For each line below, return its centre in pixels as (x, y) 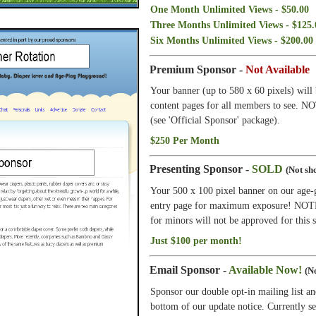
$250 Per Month (185, 140)
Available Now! (265, 269)
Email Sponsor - (189, 269)
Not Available (278, 69)
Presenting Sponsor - (201, 169)
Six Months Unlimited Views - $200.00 (232, 41)
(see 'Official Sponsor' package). (215, 120)
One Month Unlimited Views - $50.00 (230, 10)
